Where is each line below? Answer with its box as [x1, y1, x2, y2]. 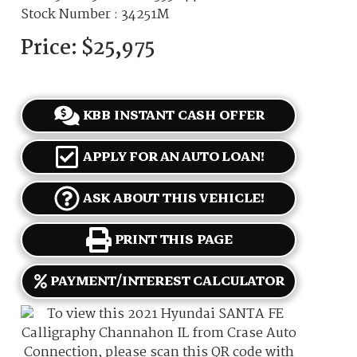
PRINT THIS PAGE [114, 228, 233, 252]
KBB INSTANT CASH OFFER [82, 104, 265, 127]
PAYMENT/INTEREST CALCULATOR [50, 269, 284, 293]
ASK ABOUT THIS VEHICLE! [82, 186, 265, 210]
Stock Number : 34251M [21, 3, 170, 25]
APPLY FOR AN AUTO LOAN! [83, 145, 265, 169]
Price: [21, 32, 82, 65]
